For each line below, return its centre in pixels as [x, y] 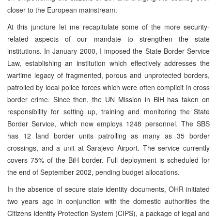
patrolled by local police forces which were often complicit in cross [108, 87]
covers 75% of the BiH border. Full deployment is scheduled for [108, 160]
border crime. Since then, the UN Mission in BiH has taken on [108, 99]
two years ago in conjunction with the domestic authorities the [108, 201]
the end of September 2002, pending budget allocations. [93, 172]
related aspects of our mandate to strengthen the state [108, 39]
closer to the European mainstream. [62, 9]
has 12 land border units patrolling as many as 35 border [108, 135]
